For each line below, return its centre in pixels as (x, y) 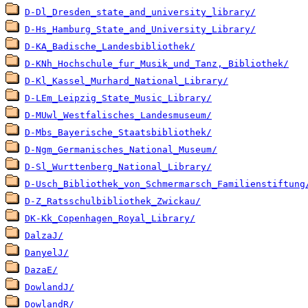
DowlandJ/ (49, 287)
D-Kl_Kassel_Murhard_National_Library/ (126, 81)
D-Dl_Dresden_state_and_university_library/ (140, 12)
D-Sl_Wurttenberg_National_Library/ (118, 167)
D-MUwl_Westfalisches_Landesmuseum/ (118, 115)
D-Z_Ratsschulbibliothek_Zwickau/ (113, 201)
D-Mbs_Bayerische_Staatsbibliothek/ (118, 133)
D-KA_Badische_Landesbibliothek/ (110, 47)
